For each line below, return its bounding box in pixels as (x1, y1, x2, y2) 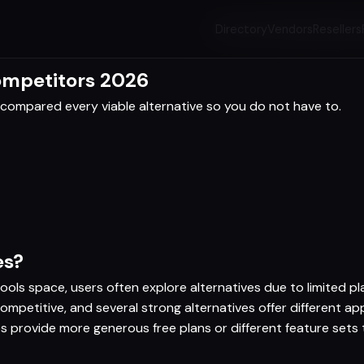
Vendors (267, 22, 314, 37)
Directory (215, 22, 268, 37)
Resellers (313, 22, 362, 37)
